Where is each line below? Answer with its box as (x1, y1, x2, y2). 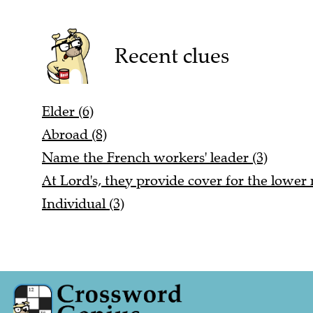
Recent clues (114, 43, 229, 69)
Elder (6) (42, 103, 94, 121)
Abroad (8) (42, 126, 107, 144)
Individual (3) (42, 195, 124, 213)
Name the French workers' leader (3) (42, 149, 268, 167)
